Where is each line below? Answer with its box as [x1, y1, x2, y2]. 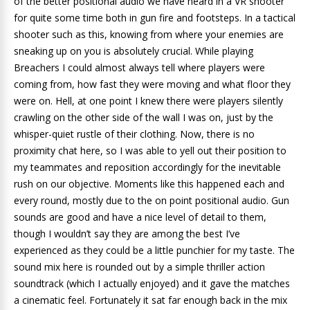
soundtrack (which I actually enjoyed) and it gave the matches [14, 276, 290, 290]
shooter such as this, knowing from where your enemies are [14, 27, 284, 41]
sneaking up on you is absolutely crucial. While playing [14, 44, 253, 57]
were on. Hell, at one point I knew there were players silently [14, 93, 283, 107]
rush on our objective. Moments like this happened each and [14, 176, 284, 190]
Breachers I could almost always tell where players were [14, 60, 265, 74]
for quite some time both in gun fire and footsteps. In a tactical [14, 10, 295, 24]
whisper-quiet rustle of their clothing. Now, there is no [14, 127, 255, 140]
